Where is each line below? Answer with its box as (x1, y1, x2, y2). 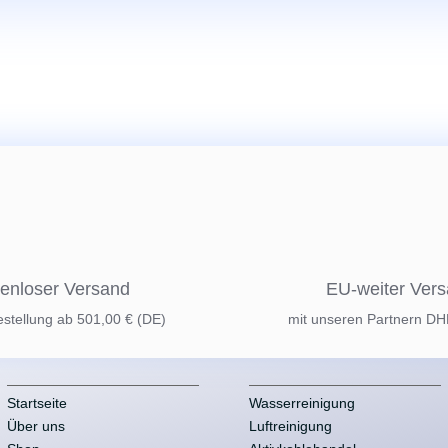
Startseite (7, 394, 68, 411)
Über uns (7, 417, 66, 434)
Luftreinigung (249, 417, 333, 434)
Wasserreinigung (249, 394, 356, 411)
